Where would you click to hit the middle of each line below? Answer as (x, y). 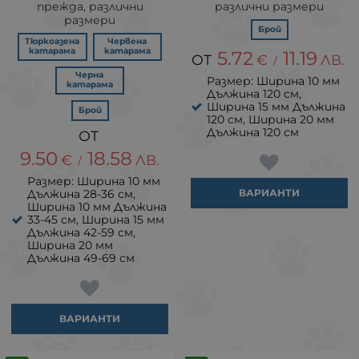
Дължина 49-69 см (81, 258)
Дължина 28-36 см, (81, 194)
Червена (127, 41)
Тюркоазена (52, 41)
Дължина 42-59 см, (81, 232)
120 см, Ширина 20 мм (270, 119)
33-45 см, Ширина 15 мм (96, 219)
